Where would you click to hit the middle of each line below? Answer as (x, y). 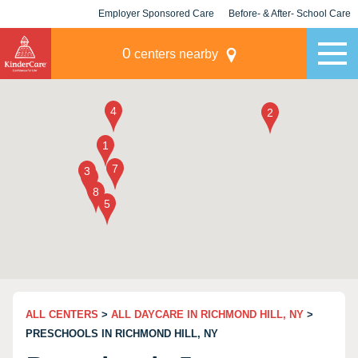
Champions (290, 42)
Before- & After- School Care (290, 14)
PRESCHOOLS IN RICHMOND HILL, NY (122, 334)
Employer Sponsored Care (156, 14)
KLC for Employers (156, 42)
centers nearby (174, 54)
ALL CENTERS (62, 314)
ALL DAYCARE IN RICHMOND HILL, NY (207, 314)
